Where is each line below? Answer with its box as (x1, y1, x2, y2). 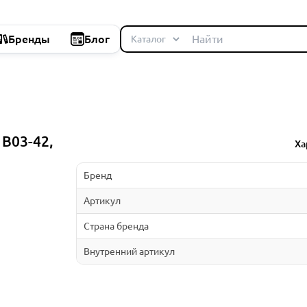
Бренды (8, 33, 50, 45)
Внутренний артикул (83, 245, 175, 257)
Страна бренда (83, 220, 149, 232)
